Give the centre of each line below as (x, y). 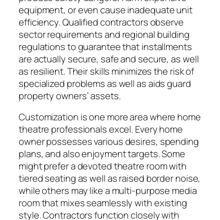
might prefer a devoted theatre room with (103, 166)
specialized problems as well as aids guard (105, 83)
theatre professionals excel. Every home (101, 129)
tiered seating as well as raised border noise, (110, 179)
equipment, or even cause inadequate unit (106, 10)
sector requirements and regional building (104, 34)
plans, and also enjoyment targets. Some (102, 154)
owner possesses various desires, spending (109, 142)
